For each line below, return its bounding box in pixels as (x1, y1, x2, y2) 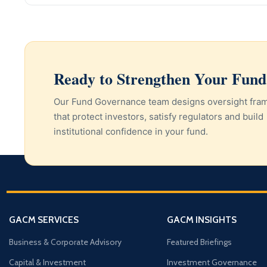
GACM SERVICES (9, 214, 79, 225)
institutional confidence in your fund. (54, 126, 208, 137)
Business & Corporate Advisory (9, 237, 122, 247)
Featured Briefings (166, 237, 232, 247)
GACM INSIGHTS (166, 214, 237, 225)
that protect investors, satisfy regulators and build (54, 111, 263, 122)
